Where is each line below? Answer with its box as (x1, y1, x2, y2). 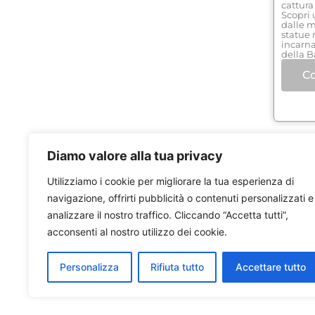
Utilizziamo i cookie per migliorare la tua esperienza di (47, 175, 294, 187)
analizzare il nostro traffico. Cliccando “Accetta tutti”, (47, 209, 288, 221)
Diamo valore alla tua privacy (47, 148, 223, 163)
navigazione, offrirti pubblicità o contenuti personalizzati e (47, 192, 314, 204)
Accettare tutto (235, 261, 306, 273)
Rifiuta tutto (150, 261, 204, 273)
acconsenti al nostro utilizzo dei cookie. (47, 226, 227, 238)
